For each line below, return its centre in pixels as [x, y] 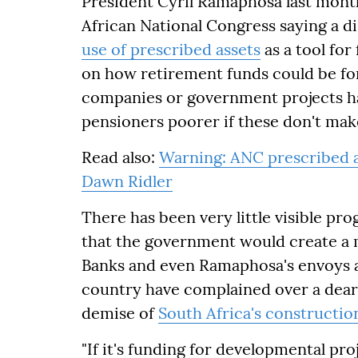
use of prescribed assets [171, 49]
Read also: [120, 157]
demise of [120, 313]
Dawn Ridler [127, 181]
